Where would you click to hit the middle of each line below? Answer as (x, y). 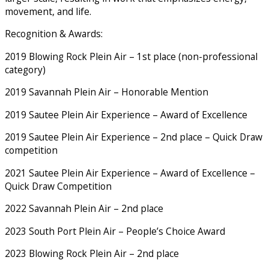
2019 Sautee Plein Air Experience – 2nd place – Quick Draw (134, 137)
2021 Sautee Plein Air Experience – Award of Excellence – (130, 173)
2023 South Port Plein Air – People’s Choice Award (115, 231)
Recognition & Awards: (54, 34)
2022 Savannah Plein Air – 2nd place (84, 209)
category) (25, 69)
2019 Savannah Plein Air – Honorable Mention (107, 92)
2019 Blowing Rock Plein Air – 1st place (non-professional (131, 56)
